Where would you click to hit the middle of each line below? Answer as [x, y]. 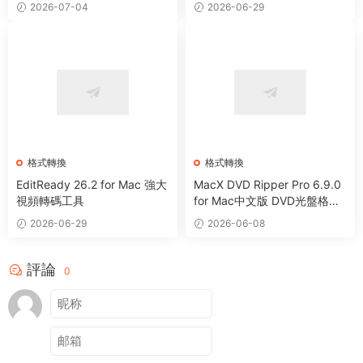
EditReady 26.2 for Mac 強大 [92, 184]
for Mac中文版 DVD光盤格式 [267, 200]
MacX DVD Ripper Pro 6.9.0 [267, 184]
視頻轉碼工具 [50, 200]
